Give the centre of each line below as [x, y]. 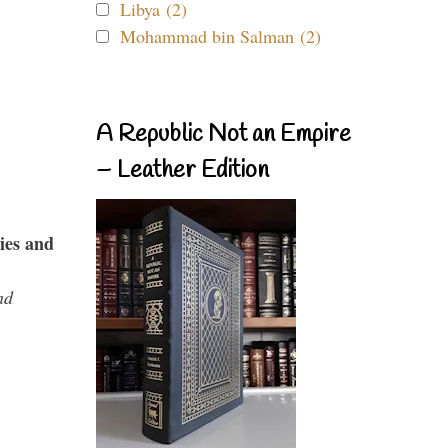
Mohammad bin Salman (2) [220, 36]
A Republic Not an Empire [223, 135]
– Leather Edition [182, 171]
